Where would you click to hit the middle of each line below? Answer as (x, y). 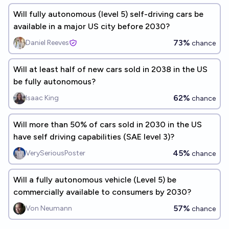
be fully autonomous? (54, 82)
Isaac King (42, 98)
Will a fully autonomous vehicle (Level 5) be (95, 180)
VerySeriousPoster (55, 153)
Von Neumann (49, 208)
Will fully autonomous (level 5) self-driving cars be (108, 14)
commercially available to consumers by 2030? (102, 192)
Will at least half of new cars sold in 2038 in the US (110, 69)
